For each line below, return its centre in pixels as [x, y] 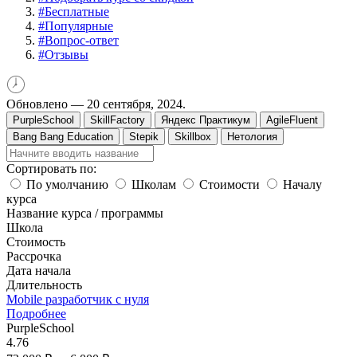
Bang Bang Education [63, 136]
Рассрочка [34, 256]
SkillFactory [118, 120]
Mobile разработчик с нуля [78, 299]
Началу [301, 184]
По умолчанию [67, 184]
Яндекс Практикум [206, 120]
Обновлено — [47, 104]
